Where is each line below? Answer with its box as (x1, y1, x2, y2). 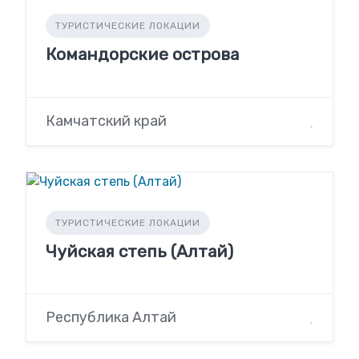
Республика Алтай (46, 308, 176, 326)
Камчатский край (46, 111, 167, 130)
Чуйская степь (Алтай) (46, 240, 233, 261)
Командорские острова (46, 44, 239, 65)
